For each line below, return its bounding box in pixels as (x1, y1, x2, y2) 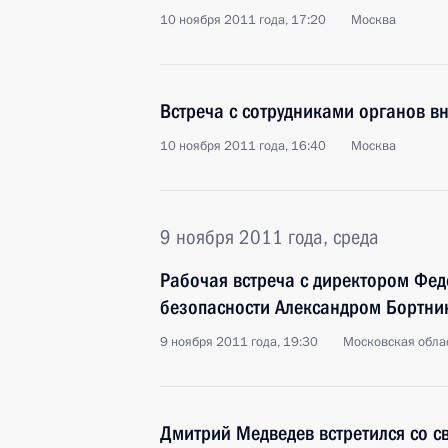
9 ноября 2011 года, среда (160, 225, 379, 249)
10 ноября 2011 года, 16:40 (160, 137, 326, 155)
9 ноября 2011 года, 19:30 (160, 333, 318, 351)
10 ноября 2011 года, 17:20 (160, 11, 326, 29)
